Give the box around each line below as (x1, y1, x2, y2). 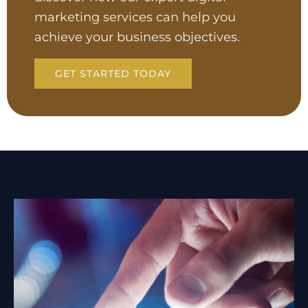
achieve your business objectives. (34, 30, 240, 45)
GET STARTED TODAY (55, 67, 171, 80)
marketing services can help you (34, 10, 236, 25)
